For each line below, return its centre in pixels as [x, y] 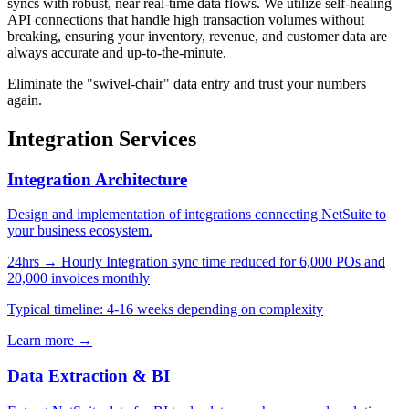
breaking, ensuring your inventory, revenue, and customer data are [197, 36]
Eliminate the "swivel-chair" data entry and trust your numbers [187, 83]
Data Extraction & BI [89, 376]
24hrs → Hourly [55, 262]
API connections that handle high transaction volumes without [186, 19]
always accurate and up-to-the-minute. [117, 52]
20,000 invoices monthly [79, 278]
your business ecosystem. [80, 231]
